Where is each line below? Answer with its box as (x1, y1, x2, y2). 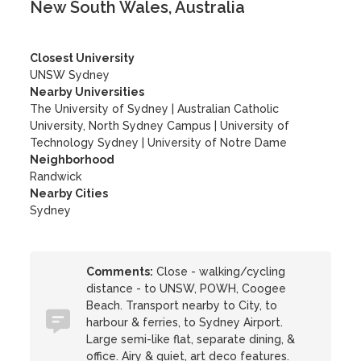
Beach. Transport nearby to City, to (86, 299, 278, 312)
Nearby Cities (30, 187, 109, 200)
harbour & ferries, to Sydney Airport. (86, 316, 284, 329)
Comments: (86, 265, 154, 278)
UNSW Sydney (30, 68, 110, 81)
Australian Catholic (177, 102, 280, 115)
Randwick (30, 170, 82, 183)
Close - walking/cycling (153, 265, 286, 278)
